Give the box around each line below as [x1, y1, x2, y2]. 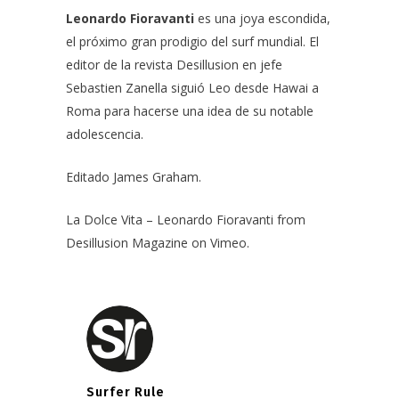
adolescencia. [66, 125, 143, 142]
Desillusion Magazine [66, 233, 188, 251]
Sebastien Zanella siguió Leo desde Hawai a [66, 78, 319, 96]
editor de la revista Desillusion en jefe [66, 55, 282, 73]
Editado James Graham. [66, 167, 201, 185]
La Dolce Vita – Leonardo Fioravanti [66, 210, 273, 228]
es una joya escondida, [194, 9, 330, 27]
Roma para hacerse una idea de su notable [66, 102, 313, 119]
